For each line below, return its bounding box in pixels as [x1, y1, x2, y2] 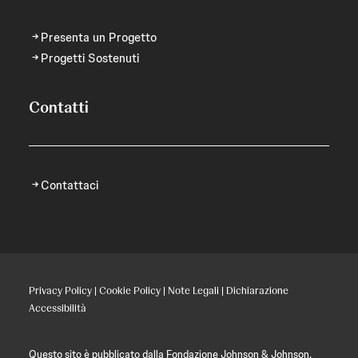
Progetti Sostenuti [41, 50, 139, 66]
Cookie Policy [99, 284, 161, 297]
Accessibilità [29, 301, 86, 315]
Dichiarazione [226, 284, 288, 297]
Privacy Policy [29, 284, 92, 297]
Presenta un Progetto [41, 30, 157, 46]
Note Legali [168, 284, 219, 297]
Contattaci [41, 177, 98, 193]
